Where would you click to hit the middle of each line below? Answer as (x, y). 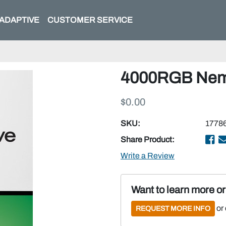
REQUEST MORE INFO (173, 209)
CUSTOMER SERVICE (90, 20)
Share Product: (148, 139)
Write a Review (148, 156)
